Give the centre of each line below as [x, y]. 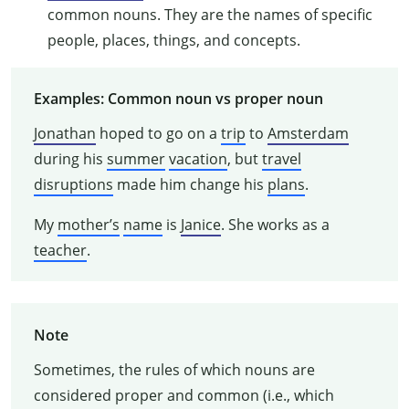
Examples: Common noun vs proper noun [178, 98]
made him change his [190, 184]
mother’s [88, 224]
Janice [200, 224]
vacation [198, 158]
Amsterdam [308, 133]
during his [70, 158]
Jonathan [64, 133]
